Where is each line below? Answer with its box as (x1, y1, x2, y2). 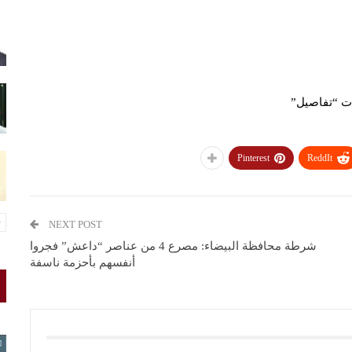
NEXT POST (49, 218, 103, 230)
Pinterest (237, 152, 269, 163)
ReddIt (307, 152, 332, 163)
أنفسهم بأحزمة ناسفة (30, 256, 136, 269)
